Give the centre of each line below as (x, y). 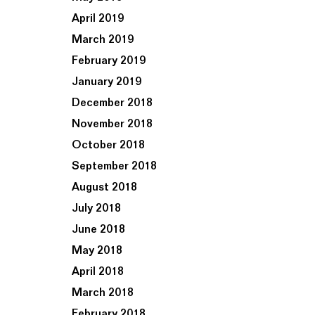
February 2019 (109, 61)
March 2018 (103, 293)
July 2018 (96, 208)
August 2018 (104, 187)
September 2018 (114, 166)
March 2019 (103, 40)
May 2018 (97, 251)
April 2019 (98, 19)
